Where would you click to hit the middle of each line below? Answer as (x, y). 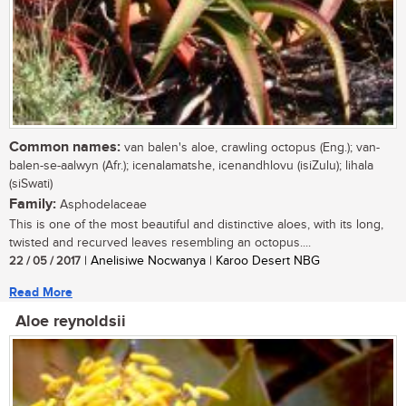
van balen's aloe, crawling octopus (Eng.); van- (250, 148)
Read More (41, 293)
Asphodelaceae (101, 205)
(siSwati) (31, 184)
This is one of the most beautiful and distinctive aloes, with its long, (196, 225)
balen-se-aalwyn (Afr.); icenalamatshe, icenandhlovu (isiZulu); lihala (191, 166)
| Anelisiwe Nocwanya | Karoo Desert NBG (200, 261)
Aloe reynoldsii (71, 322)
